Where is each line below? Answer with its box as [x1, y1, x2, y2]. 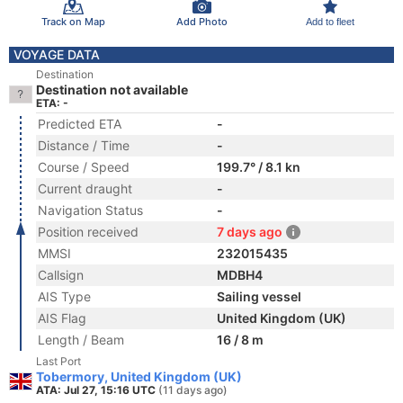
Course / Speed [38, 159, 130, 175]
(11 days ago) [158, 383, 228, 397]
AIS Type [38, 289, 91, 304]
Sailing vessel [217, 289, 301, 304]
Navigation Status [38, 202, 143, 218]
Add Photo [175, 14, 228, 28]
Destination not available [36, 82, 188, 97]
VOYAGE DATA [13, 47, 100, 62]
